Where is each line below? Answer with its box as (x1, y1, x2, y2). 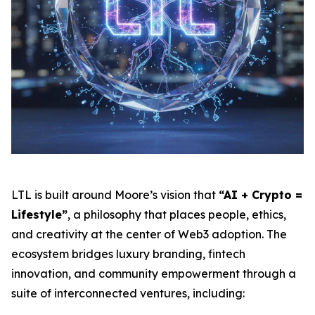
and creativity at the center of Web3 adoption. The (11, 227, 287, 241)
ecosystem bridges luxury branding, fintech (11, 247, 245, 261)
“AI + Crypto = (219, 188, 302, 202)
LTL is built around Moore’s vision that (11, 188, 219, 202)
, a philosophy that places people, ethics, (67, 207, 286, 221)
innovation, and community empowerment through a (11, 266, 296, 281)
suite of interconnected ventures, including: (11, 286, 245, 300)
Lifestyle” (11, 207, 67, 221)
